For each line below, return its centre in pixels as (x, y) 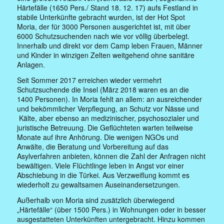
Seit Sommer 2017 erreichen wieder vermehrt (89, 80)
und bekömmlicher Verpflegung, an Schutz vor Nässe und (108, 108)
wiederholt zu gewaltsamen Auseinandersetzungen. (99, 184)
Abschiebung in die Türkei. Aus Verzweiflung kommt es (103, 175)
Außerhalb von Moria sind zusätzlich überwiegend (96, 200)
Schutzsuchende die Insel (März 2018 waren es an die (103, 89)
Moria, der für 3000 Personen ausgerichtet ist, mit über (104, 26)
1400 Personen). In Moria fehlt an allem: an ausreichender (110, 99)
